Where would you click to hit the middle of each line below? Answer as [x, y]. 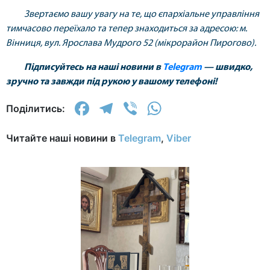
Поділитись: [36, 108]
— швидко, [227, 67]
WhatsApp [212, 108]
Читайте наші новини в [62, 138]
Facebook [137, 108]
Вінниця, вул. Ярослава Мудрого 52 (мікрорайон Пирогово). [131, 43]
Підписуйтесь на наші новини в [93, 67]
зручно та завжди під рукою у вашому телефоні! [111, 82]
